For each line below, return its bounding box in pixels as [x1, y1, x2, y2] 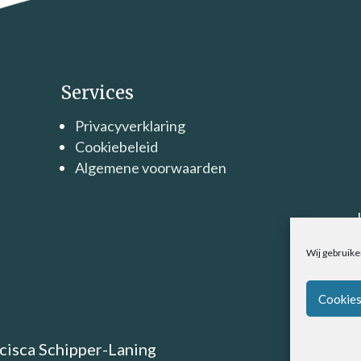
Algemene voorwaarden [74, 158, 226, 176]
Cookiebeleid [74, 137, 158, 156]
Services [60, 81, 134, 104]
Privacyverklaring [74, 116, 185, 135]
